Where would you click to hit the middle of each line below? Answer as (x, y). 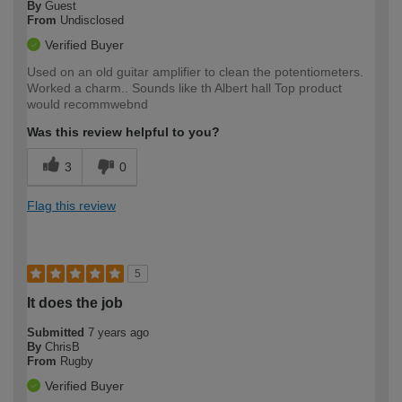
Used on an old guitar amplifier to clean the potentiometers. (195, 71)
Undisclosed (92, 20)
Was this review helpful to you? (123, 131)
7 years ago (118, 332)
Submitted (57, 332)
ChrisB (62, 346)
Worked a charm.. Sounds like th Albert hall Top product (184, 87)
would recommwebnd (87, 104)
